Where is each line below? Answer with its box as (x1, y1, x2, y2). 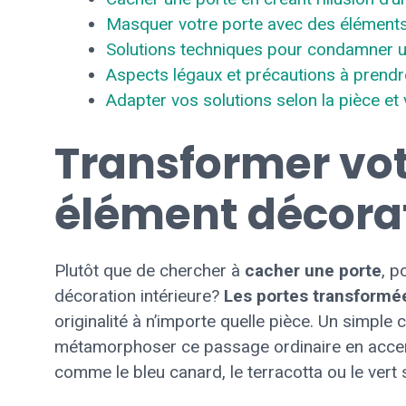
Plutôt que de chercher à (54, 260, 245, 281)
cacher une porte (245, 260, 382, 281)
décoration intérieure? (54, 285, 224, 306)
